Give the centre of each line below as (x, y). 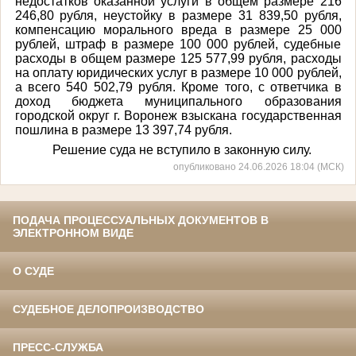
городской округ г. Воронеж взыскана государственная (178, 115)
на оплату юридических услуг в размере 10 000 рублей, (178, 72)
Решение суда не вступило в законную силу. (182, 149)
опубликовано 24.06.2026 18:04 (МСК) (259, 167)
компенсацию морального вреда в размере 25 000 (178, 29)
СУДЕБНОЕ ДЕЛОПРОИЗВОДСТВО (108, 310)
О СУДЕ (33, 271)
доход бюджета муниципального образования (178, 101)
